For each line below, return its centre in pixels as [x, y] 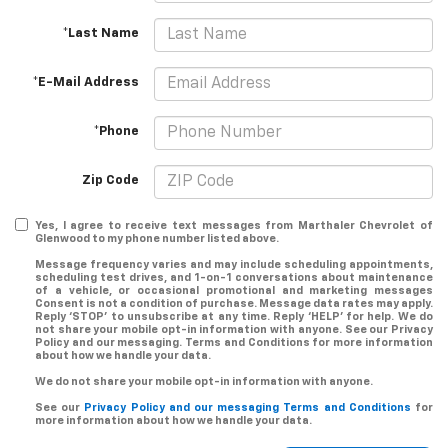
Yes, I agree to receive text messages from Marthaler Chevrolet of [234, 226]
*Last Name [101, 33]
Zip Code [111, 180]
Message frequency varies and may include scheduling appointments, [234, 265]
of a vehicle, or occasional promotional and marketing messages [234, 291]
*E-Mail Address [86, 82]
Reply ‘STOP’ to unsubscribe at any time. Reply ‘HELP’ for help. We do [234, 317]
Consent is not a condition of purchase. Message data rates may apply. [234, 304]
